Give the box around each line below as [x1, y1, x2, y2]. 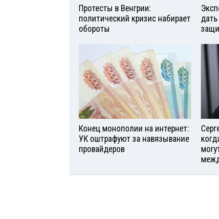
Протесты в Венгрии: [79, 3, 151, 14]
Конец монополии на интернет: [79, 124, 189, 134]
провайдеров [79, 144, 125, 154]
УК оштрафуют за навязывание [79, 134, 189, 144]
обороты [79, 24, 110, 34]
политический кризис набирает [79, 14, 191, 24]
